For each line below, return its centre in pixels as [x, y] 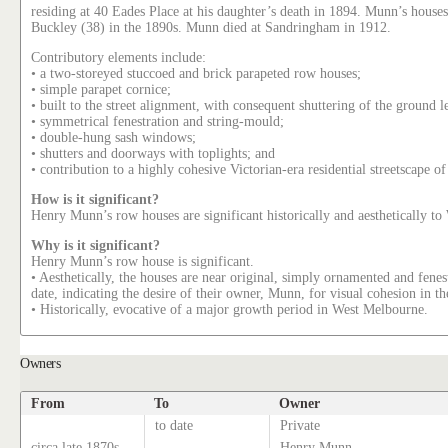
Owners [40, 363]
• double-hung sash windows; [114, 138]
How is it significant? [95, 200]
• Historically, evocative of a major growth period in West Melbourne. [230, 310]
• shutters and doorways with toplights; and [153, 154]
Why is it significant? [96, 246]
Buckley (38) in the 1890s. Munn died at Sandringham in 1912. [211, 28]
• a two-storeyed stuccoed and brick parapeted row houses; [196, 74]
